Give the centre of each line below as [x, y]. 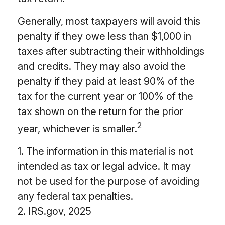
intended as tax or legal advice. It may [104, 166]
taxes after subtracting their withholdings [111, 51]
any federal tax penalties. [75, 196]
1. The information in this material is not [105, 151]
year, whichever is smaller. [77, 128]
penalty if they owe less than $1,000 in [104, 36]
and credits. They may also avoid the [102, 67]
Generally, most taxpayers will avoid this [109, 21]
